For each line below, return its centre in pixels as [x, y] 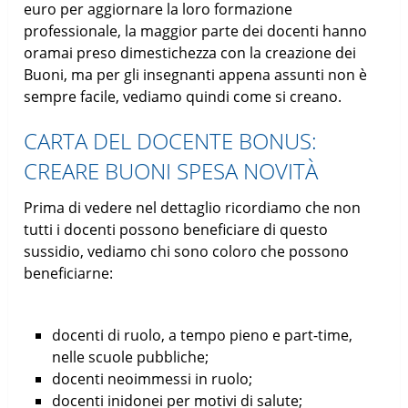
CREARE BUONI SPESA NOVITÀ [171, 170]
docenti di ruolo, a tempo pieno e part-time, [202, 335]
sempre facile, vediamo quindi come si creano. [183, 96]
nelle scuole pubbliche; [130, 357]
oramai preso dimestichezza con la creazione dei [190, 52]
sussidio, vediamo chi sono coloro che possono [187, 251]
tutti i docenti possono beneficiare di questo [176, 229]
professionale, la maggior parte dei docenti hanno [196, 31]
